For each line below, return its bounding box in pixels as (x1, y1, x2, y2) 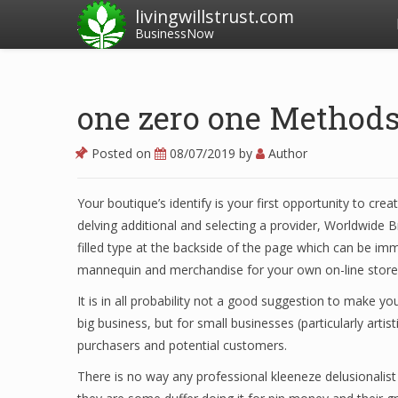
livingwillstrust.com (135, 4, 294, 28)
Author (265, 145, 307, 162)
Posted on (88, 145, 155, 162)
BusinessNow (135, 25, 214, 42)
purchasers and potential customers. (77, 337, 287, 354)
